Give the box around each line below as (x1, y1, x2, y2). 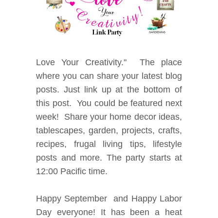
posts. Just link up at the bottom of (36, 84, 182, 94)
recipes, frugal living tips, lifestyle (36, 139, 182, 149)
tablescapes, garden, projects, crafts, (36, 125, 182, 135)
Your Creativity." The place (55, 57, 182, 67)
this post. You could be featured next (36, 98, 182, 108)
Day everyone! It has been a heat (36, 207, 182, 217)
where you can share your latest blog (36, 71, 182, 81)
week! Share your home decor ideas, (36, 111, 182, 122)
